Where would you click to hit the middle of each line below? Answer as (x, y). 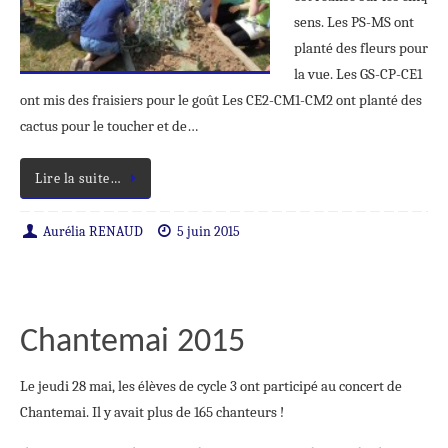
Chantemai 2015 (132, 342)
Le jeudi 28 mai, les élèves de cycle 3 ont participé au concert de (211, 385)
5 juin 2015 (209, 231)
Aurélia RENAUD (92, 231)
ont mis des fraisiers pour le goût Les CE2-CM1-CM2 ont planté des (221, 100)
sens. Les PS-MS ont (354, 22)
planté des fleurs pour (361, 48)
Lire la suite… (78, 178)
